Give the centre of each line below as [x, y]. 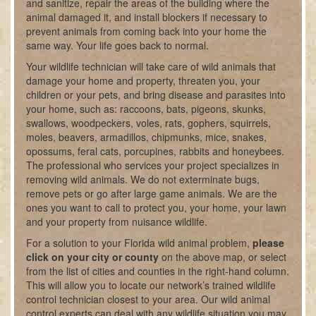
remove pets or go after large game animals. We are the [152, 193]
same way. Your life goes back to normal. [118, 45]
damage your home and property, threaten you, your [144, 80]
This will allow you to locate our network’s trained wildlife [151, 285]
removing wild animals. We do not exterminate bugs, [143, 179]
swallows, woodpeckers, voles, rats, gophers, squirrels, [149, 123]
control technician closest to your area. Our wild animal [148, 299]
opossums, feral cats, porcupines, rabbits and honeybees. [156, 151]
